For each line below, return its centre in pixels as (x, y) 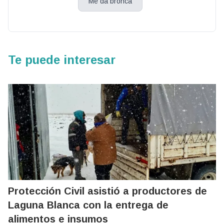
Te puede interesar (62, 60)
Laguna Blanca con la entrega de (88, 205)
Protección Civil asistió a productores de (107, 191)
